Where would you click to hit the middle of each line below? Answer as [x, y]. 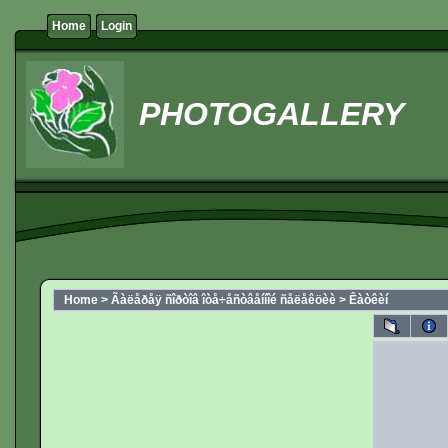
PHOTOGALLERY [267, 114]
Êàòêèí [368, 300]
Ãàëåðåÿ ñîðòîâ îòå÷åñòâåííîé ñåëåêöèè [223, 300]
